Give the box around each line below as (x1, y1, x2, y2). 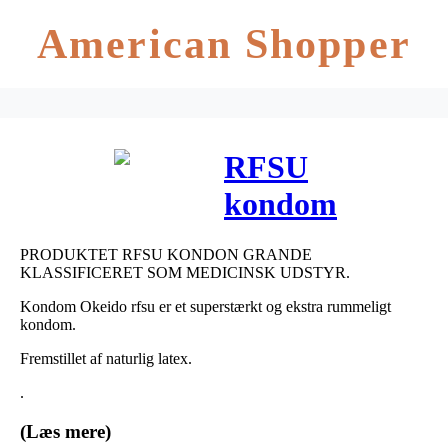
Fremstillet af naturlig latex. (20, 349, 192, 367)
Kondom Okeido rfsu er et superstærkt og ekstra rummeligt (20, 297, 391, 315)
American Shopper (37, 21, 411, 67)
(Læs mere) (20, 420, 111, 442)
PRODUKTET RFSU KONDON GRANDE (20, 245, 312, 263)
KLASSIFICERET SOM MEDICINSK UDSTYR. (20, 263, 350, 281)
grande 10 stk (224, 223, 409, 260)
